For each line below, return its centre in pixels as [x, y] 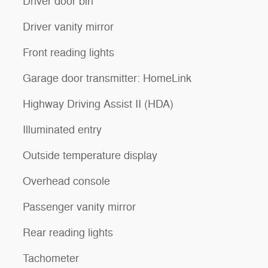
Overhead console [66, 181]
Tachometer [51, 258]
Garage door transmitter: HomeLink [107, 78]
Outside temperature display [90, 155]
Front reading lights [68, 52]
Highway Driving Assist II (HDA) [98, 104]
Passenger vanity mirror [79, 207]
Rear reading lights [68, 232]
